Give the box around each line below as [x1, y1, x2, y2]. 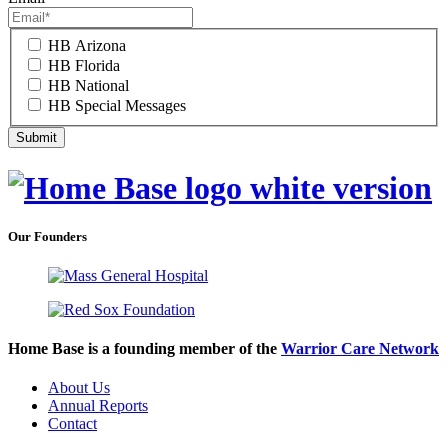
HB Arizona [48, 37, 126, 55]
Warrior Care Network [281, 340, 439, 358]
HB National [48, 77, 129, 95]
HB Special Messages [48, 97, 186, 115]
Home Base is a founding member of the [8, 340, 281, 358]
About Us [48, 379, 110, 397]
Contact [48, 415, 97, 433]
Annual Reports [48, 397, 148, 415]
